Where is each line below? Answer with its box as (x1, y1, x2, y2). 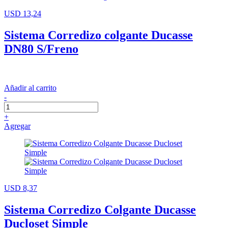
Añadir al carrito (4, 83, 56, 92)
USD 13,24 (4, 9, 41, 18)
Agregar (4, 121, 31, 130)
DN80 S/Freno (4, 42, 78, 55)
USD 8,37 (4, 183, 37, 192)
